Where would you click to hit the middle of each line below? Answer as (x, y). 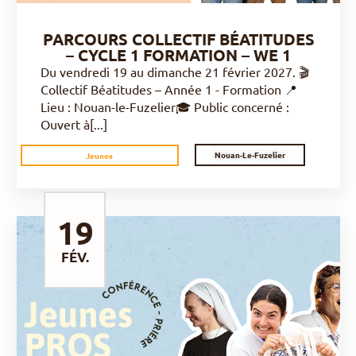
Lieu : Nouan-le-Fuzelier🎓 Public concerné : (165, 106)
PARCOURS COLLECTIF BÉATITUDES (178, 39)
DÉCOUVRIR (174, 310)
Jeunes (100, 155)
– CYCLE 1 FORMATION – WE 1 (178, 55)
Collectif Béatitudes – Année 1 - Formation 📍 (169, 89)
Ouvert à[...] (74, 124)
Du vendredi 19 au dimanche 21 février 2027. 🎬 (175, 72)
